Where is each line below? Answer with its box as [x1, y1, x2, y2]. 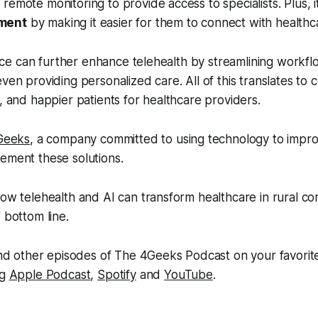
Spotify [97, 268, 136, 282]
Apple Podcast [9, 268, 91, 282]
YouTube [164, 268, 213, 282]
